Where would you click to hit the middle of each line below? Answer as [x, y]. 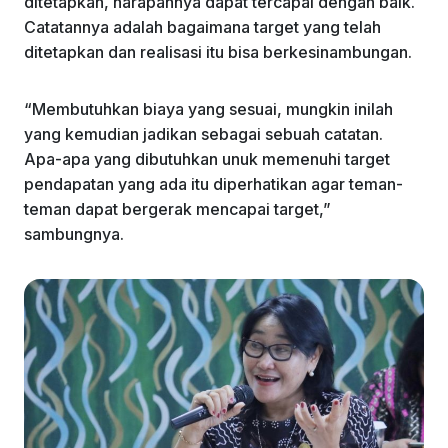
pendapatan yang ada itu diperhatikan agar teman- [213, 183]
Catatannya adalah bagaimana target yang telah [202, 26]
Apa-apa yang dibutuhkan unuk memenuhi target [207, 158]
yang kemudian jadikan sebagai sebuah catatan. [203, 133]
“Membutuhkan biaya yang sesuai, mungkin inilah [208, 108]
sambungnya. [74, 233]
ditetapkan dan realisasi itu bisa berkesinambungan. [220, 51]
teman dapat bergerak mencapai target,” [177, 208]
